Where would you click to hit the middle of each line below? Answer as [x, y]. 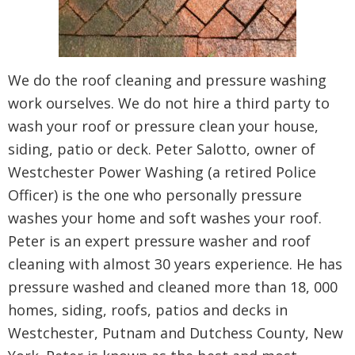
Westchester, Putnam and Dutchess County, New [176, 333]
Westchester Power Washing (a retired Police [162, 172]
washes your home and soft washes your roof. [165, 218]
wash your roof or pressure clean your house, [163, 126]
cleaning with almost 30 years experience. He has [175, 264]
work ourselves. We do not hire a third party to [169, 103]
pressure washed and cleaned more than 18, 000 [173, 287]
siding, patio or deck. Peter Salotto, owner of [162, 149]
